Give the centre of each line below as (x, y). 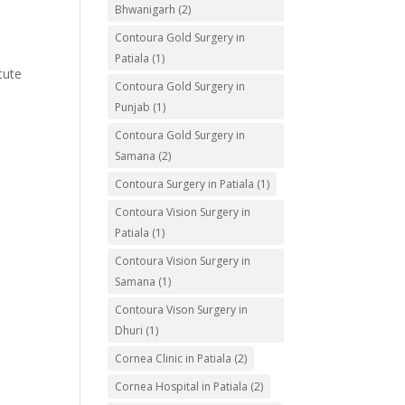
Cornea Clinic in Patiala (174, 358)
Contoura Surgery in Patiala (185, 184)
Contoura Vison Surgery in (182, 310)
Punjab (133, 107)
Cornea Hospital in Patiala (182, 386)
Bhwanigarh (146, 9)
